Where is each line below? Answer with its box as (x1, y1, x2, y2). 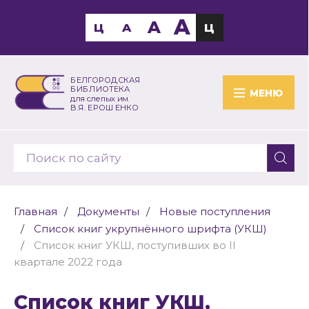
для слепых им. (70, 93, 130, 103)
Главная (14, 205, 57, 218)
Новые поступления (159, 205, 270, 218)
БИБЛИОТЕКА (70, 84, 130, 94)
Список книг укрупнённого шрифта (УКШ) (34, 222, 267, 235)
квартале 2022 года (14, 255, 122, 268)
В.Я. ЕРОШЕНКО (70, 103, 139, 113)
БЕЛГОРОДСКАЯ (70, 74, 141, 85)
